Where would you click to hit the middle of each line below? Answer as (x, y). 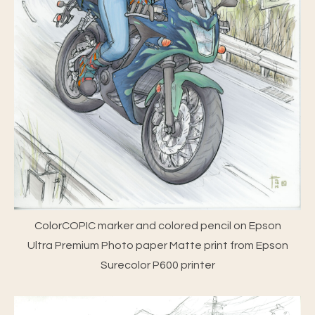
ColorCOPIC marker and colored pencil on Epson (157, 226)
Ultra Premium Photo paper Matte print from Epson (157, 246)
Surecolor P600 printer (157, 265)
